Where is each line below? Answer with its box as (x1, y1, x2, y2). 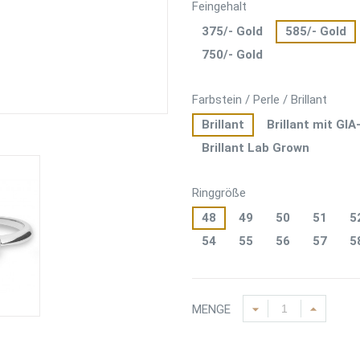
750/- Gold (202, 47, 263, 63)
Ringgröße (192, 186, 246, 201)
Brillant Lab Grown (202, 141, 309, 156)
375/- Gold (202, 24, 263, 39)
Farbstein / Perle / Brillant (192, 92, 327, 108)
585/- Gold (285, 24, 346, 39)
